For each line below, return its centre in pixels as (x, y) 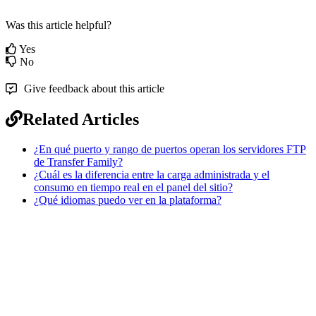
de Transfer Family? (78, 162)
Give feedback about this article (94, 88)
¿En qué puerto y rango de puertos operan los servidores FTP (170, 149)
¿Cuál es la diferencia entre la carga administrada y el (152, 174)
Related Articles (81, 119)
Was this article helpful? (59, 25)
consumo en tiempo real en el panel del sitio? (133, 187)
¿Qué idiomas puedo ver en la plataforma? (128, 200)
